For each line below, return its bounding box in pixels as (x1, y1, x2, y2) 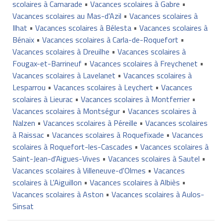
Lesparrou (12, 81, 46, 93)
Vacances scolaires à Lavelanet (12, 69, 115, 81)
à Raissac (12, 128, 44, 141)
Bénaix (12, 33, 34, 46)
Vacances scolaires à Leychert (53, 81, 153, 93)
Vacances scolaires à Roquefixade (52, 128, 164, 141)
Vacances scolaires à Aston (12, 188, 104, 200)
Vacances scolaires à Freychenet (89, 57, 198, 69)
